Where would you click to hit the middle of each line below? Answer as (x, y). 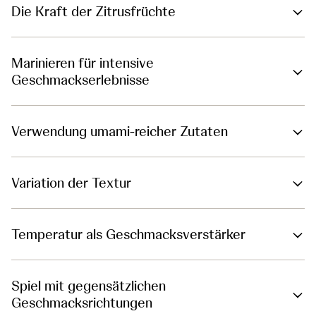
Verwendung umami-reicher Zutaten (120, 132)
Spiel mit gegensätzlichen (89, 286)
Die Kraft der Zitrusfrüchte (93, 12)
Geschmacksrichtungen (82, 303)
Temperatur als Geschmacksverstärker (128, 235)
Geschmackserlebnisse (80, 80)
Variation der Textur (71, 183)
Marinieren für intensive (83, 63)
